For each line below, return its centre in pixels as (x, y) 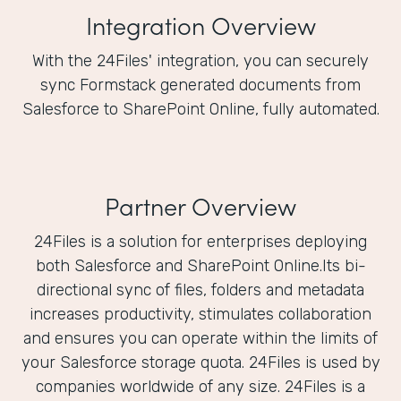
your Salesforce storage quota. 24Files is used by (200, 363)
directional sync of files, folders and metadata (200, 290)
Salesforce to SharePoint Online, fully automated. (200, 110)
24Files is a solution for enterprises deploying (200, 242)
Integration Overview (200, 25)
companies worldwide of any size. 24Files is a (200, 387)
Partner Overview (200, 205)
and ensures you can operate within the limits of (200, 339)
